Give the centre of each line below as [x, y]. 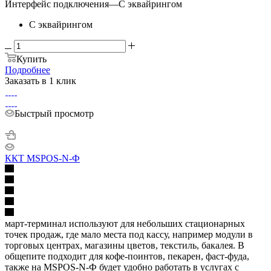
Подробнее [28, 70]
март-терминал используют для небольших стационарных [125, 223]
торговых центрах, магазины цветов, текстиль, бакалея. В [125, 245]
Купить [31, 59]
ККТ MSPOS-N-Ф [42, 158]
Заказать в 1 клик [41, 80]
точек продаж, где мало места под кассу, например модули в [129, 234]
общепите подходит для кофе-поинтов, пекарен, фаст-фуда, [127, 256]
